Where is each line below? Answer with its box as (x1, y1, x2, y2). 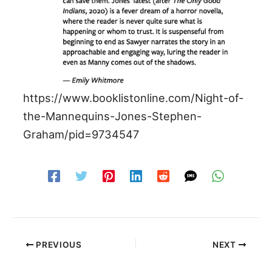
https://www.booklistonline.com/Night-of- (23, 91, 244, 105)
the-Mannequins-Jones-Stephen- (23, 109, 202, 123)
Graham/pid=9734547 (23, 127, 140, 141)
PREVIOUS (33, 239, 82, 250)
